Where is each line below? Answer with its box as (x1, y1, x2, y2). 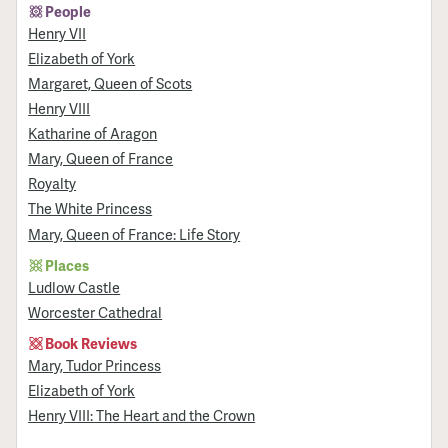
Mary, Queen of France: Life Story (28, 223, 241, 244)
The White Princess (28, 198, 153, 219)
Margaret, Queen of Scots (28, 73, 193, 94)
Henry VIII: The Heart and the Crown (28, 405, 256, 426)
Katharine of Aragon (28, 123, 158, 144)
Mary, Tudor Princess (28, 354, 162, 375)
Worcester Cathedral (28, 301, 163, 322)
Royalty (28, 173, 77, 194)
